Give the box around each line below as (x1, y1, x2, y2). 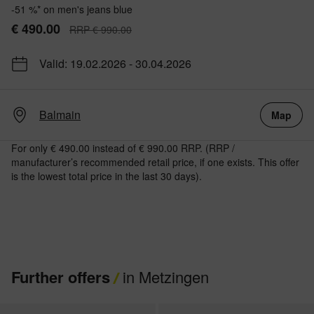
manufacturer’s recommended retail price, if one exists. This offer (11, 155, 299, 170)
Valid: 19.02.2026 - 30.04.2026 (39, 55, 191, 72)
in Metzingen (118, 266, 209, 288)
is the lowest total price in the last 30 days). (11, 169, 202, 184)
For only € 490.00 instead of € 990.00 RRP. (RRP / (11, 141, 235, 156)
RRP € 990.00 (69, 22, 132, 37)
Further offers (11, 266, 110, 289)
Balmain (39, 107, 81, 123)
